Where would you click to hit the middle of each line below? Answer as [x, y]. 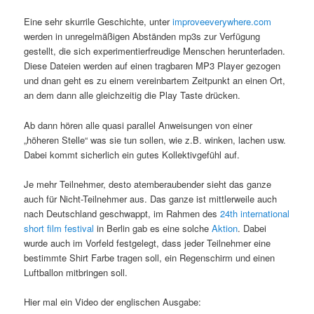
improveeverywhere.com [222, 22]
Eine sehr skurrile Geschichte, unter [98, 22]
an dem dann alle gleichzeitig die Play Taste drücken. [132, 95]
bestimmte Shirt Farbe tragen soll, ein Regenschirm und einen [150, 257]
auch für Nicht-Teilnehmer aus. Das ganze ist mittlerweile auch [151, 198]
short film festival [59, 228]
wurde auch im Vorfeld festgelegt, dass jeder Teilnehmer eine [148, 243]
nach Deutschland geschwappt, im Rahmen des [122, 213]
